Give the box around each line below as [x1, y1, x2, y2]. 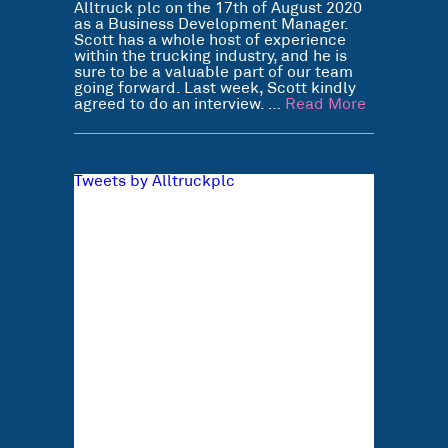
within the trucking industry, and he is [74, 49, 347, 64]
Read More [285, 97, 366, 112]
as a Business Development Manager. [74, 17, 348, 32]
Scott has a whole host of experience [74, 33, 346, 48]
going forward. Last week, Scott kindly [74, 81, 356, 96]
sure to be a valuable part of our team [74, 65, 353, 80]
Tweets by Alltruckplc [74, 174, 235, 189]
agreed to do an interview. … [74, 97, 285, 112]
